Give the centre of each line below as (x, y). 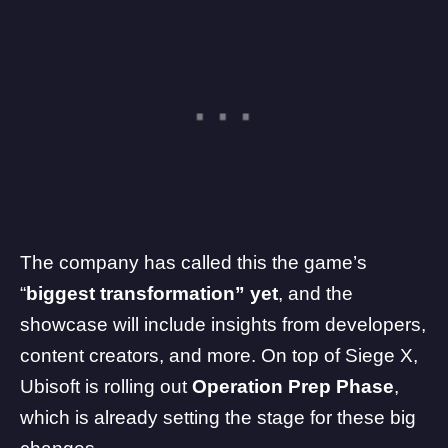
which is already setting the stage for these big (218, 418)
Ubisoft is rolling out (106, 387)
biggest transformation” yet (152, 294)
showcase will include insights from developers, (223, 325)
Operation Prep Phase (293, 387)
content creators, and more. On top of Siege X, (219, 356)
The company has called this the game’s (193, 263)
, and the (315, 294)
